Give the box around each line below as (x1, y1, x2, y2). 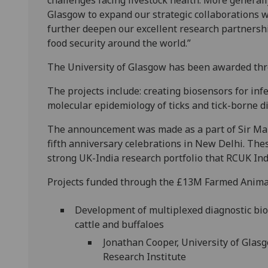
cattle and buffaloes (75, 217, 181, 231)
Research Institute (102, 250, 186, 264)
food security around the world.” (47, 36, 191, 50)
